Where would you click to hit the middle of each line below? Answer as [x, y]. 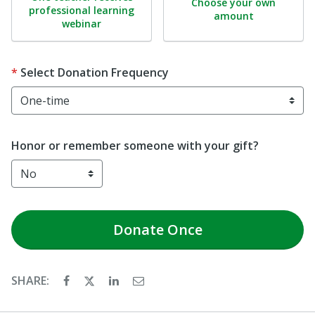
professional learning [82, 10]
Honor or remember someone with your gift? [135, 145]
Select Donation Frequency [95, 72]
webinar [82, 23]
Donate [138, 229]
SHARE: [32, 280]
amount [233, 15]
